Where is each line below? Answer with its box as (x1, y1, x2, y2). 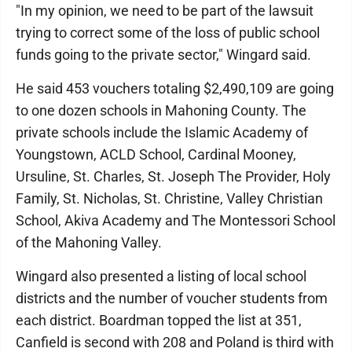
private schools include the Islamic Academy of (16, 124, 308, 141)
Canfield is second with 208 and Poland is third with (16, 334, 334, 350)
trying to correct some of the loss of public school (16, 24, 320, 41)
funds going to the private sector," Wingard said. (16, 46, 311, 63)
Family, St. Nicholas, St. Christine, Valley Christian (16, 190, 323, 207)
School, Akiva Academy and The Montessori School (16, 212, 335, 229)
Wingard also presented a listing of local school (16, 268, 306, 284)
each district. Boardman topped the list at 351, (16, 312, 302, 328)
